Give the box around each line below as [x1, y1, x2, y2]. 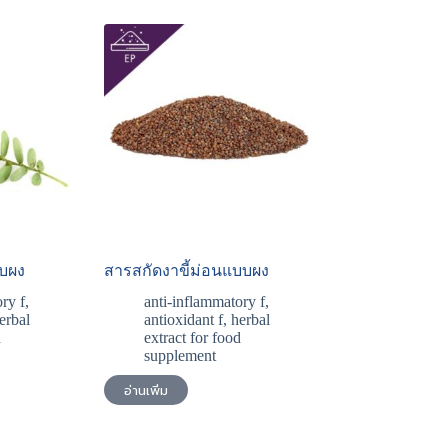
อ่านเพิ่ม [123, 380, 168, 400]
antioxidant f [143, 311, 223, 329]
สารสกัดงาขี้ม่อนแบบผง [103, 262, 269, 280]
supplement [143, 347, 216, 365]
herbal [230, 311, 270, 329]
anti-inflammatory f [143, 293, 265, 311]
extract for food [143, 329, 241, 347]
